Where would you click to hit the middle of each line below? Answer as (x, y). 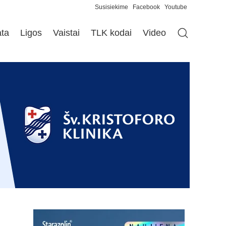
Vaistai (66, 33)
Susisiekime (114, 7)
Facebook (146, 7)
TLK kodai (111, 33)
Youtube (176, 7)
